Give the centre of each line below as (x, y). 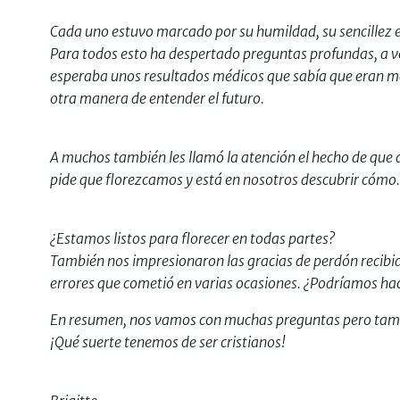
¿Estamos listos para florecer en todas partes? (192, 238)
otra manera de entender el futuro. (157, 98)
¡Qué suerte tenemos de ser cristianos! (168, 342)
